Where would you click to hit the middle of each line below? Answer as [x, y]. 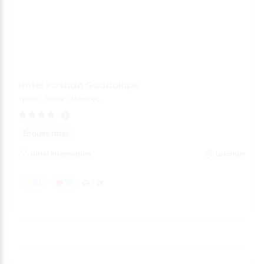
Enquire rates [46, 133]
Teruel [54, 99]
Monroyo [85, 99]
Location [231, 154]
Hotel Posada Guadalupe [79, 85]
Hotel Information [60, 154]
